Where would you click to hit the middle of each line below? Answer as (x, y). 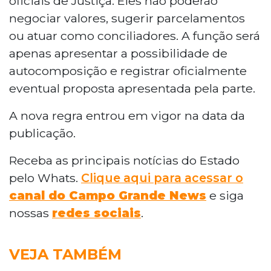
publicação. (42, 133)
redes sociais (96, 213)
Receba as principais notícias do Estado (124, 160)
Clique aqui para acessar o (162, 178)
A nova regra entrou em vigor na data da (127, 115)
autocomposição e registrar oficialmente (128, 70)
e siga (225, 195)
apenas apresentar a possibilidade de (118, 53)
